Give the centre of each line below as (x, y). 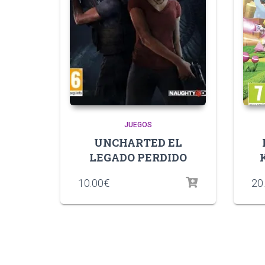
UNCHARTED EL (138, 142)
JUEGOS (138, 125)
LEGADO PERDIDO (138, 157)
